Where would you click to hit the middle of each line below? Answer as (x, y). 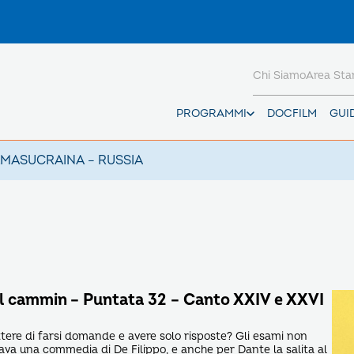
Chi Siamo (279, 75)
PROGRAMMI (211, 113)
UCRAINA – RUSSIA (85, 160)
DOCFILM (292, 113)
